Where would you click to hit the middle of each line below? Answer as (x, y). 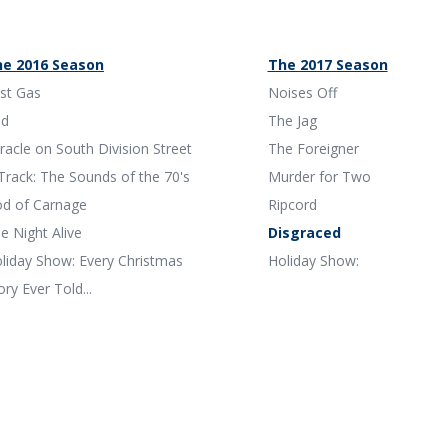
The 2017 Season (327, 64)
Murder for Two (319, 176)
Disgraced (304, 232)
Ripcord (292, 204)
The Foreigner (313, 148)
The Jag (292, 120)
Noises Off (302, 92)
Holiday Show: (313, 260)
